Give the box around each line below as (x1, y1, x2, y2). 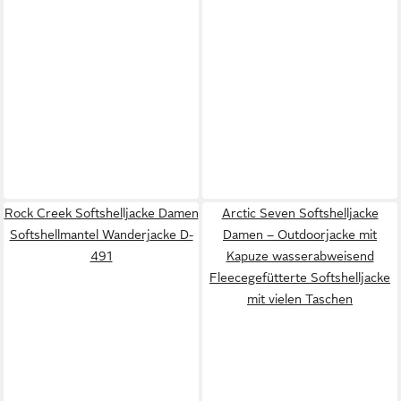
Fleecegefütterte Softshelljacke (209, 269, 390, 285)
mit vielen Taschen (247, 291, 353, 306)
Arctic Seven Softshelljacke (221, 205, 379, 220)
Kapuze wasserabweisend (226, 248, 374, 263)
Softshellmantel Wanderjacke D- (9, 226, 193, 242)
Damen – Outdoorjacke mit (223, 226, 377, 242)
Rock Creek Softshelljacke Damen (4, 205, 199, 220)
